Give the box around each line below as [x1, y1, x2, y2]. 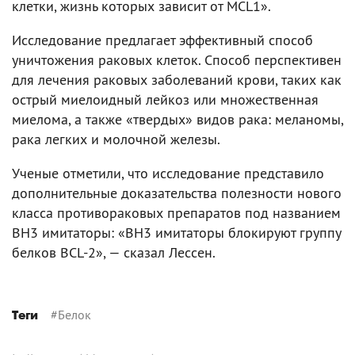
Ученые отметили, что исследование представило [12, 164, 324, 182]
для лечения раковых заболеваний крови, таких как [12, 71, 342, 89]
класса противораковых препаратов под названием [12, 204, 341, 222]
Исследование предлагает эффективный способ [12, 31, 313, 49]
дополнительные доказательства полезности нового [12, 184, 342, 202]
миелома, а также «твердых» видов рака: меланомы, [12, 110, 343, 128]
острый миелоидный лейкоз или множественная [12, 90, 319, 109]
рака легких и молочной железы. [12, 130, 220, 148]
